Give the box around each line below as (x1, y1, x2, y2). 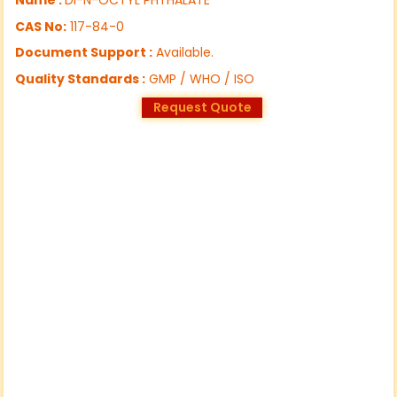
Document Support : (15, 43, 153, 62)
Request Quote (152, 98, 252, 117)
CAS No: (15, 17, 67, 35)
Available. (152, 43, 214, 62)
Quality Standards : (15, 69, 146, 88)
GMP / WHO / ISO (145, 69, 255, 88)
